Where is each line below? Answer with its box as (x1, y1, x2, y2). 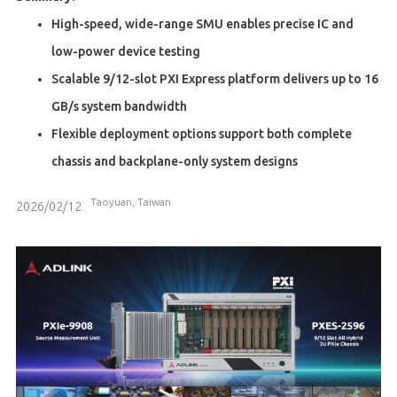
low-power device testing (51, 43, 200, 58)
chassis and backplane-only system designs (51, 153, 298, 168)
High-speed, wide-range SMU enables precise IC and (51, 16, 354, 31)
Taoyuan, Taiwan (90, 195, 171, 207)
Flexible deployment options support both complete (51, 126, 352, 141)
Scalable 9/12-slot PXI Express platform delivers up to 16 (51, 71, 378, 86)
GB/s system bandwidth (51, 98, 187, 113)
